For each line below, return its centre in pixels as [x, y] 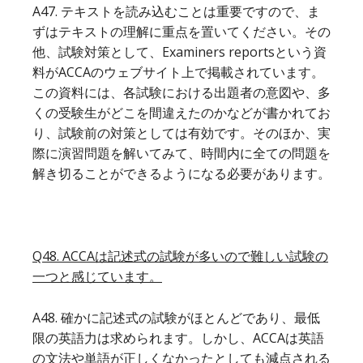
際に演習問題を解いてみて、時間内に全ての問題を [181, 153]
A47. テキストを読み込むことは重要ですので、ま [176, 11]
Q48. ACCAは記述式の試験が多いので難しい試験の [180, 256]
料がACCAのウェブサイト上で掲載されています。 [178, 72]
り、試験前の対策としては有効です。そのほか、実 [181, 132]
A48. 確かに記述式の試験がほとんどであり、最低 [176, 317]
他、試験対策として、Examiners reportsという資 [179, 51]
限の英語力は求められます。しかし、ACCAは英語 [178, 337]
